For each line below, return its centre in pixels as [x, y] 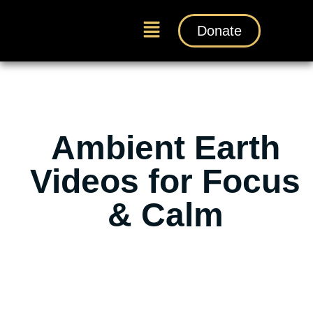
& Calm [165, 215]
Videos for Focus [165, 182]
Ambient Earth [165, 148]
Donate [219, 31]
